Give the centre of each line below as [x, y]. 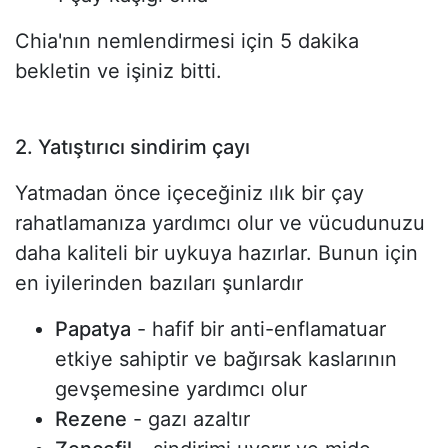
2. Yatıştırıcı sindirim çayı [132, 147]
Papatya [93, 329]
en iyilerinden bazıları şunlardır [159, 283]
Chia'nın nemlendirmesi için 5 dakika [187, 41]
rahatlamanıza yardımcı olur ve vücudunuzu [220, 223]
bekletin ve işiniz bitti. [118, 71]
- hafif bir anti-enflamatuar [258, 329]
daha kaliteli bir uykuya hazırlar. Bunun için [216, 253]
